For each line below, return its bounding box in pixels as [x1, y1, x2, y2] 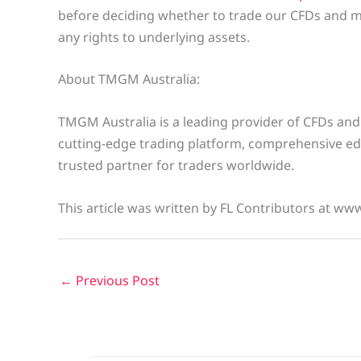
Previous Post [73, 271, 160, 289]
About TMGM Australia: [58, 70, 200, 89]
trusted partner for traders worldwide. [58, 156, 294, 174]
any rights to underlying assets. [58, 27, 250, 46]
